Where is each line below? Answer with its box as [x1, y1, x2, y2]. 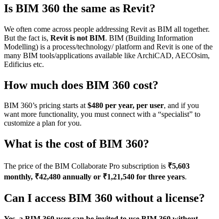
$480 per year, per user [88, 101, 164, 110]
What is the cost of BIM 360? [4, 137, 149, 151]
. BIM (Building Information [105, 33, 193, 42]
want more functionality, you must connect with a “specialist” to [4, 110, 200, 119]
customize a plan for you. [4, 119, 82, 128]
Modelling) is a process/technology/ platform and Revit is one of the [4, 42, 213, 51]
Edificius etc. [4, 60, 44, 68]
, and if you [164, 101, 199, 110]
